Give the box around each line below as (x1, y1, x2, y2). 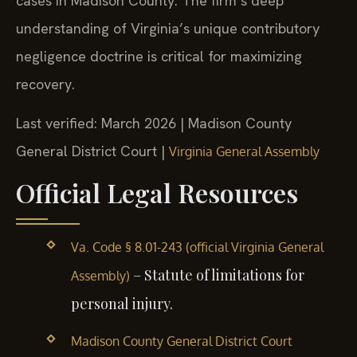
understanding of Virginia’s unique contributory (16, 18, 320, 37)
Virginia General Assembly (169, 143, 320, 160)
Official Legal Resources (16, 175, 298, 210)
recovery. (16, 74, 75, 93)
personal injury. (70, 293, 173, 313)
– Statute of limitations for (129, 265, 304, 284)
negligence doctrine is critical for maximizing (16, 46, 302, 65)
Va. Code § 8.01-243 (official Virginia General (70, 238, 324, 255)
